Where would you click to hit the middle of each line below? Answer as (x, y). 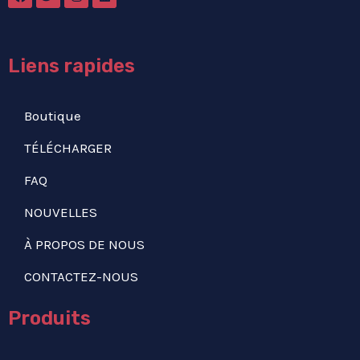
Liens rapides (72, 66)
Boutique (53, 116)
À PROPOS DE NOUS (84, 245)
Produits (49, 319)
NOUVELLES (61, 213)
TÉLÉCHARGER (68, 148)
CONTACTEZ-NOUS (81, 277)
